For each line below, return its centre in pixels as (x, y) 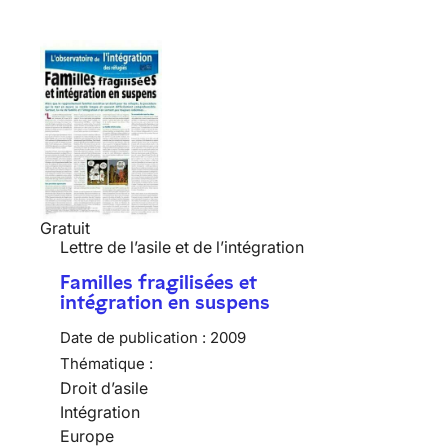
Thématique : (106, 363)
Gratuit (65, 227)
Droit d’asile (104, 387)
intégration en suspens (165, 301)
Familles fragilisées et (158, 281)
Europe (87, 435)
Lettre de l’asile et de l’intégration (182, 246)
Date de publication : (133, 337)
